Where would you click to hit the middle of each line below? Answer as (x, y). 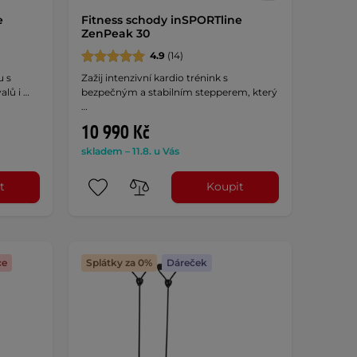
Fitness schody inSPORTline (161, 20)
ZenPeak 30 (115, 33)
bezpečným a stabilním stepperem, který (179, 92)
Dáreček (186, 262)
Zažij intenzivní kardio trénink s (154, 77)
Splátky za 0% (119, 262)
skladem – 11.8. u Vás (130, 151)
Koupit (226, 187)
